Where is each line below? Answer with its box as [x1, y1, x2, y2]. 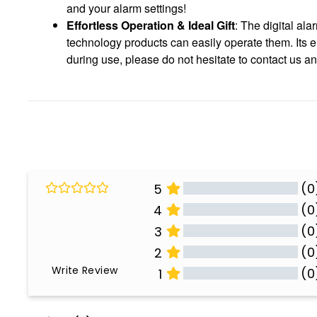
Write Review [52, 263, 118, 277]
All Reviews [202, 284, 274, 302]
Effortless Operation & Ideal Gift [67, 17, 235, 33]
